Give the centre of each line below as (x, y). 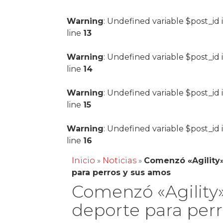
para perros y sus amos (121, 172)
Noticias (120, 161)
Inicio (84, 161)
